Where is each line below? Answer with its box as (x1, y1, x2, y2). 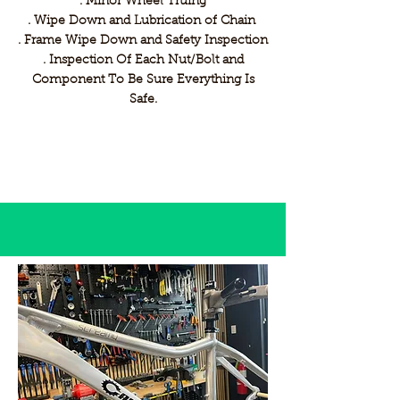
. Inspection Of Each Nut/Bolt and (42, 54, 244, 67)
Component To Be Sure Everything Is (31, 74, 254, 87)
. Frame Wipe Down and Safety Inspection (18, 35, 268, 47)
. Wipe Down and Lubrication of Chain (27, 15, 259, 28)
